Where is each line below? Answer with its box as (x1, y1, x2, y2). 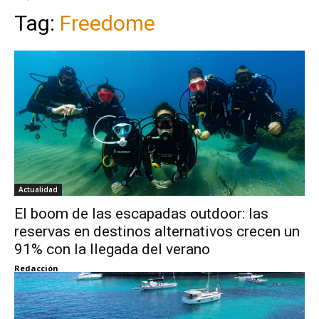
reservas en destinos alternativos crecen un (14, 222, 300, 240)
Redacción (14, 262, 58, 273)
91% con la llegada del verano (14, 240, 210, 258)
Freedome (60, 10, 155, 36)
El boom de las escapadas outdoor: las (14, 204, 268, 222)
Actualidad (19, 184, 58, 194)
